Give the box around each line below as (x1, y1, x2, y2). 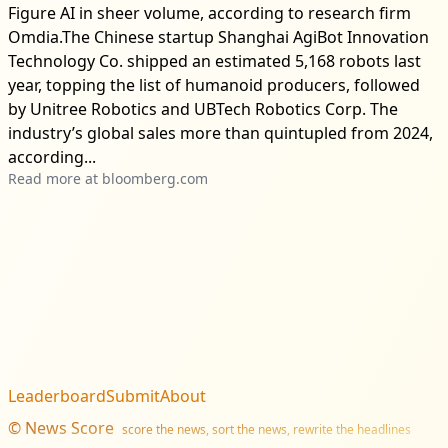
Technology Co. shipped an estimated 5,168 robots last (8, 49, 421, 72)
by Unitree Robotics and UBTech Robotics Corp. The (8, 97, 398, 120)
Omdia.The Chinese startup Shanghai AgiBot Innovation (8, 25, 429, 48)
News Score (25, 416, 114, 439)
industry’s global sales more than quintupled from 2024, (8, 121, 433, 144)
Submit (106, 384, 160, 407)
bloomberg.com (102, 168, 208, 188)
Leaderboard (8, 384, 106, 407)
